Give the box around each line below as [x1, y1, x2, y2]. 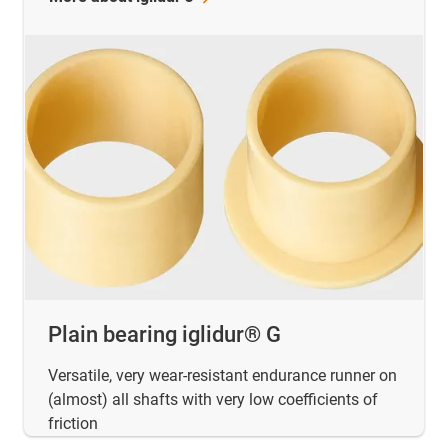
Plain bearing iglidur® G [48, 321, 281, 347]
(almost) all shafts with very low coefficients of [48, 389, 378, 409]
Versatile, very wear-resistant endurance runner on [48, 365, 397, 385]
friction [48, 413, 98, 433]
